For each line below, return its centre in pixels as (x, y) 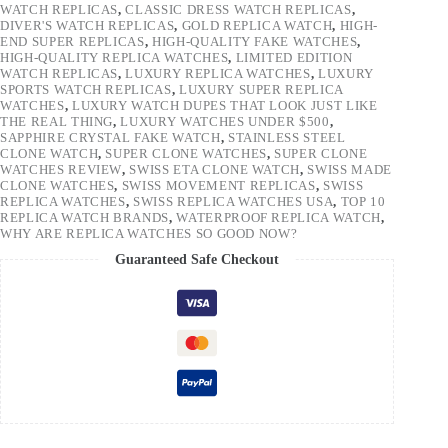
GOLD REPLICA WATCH (257, 25)
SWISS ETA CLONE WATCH (215, 169)
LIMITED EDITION (294, 57)
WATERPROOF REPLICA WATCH (278, 217)
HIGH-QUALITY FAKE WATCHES (255, 41)
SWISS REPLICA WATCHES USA (233, 201)
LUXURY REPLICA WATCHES (218, 73)
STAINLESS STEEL (286, 137)
